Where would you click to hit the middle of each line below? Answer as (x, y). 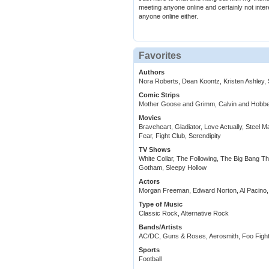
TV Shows (155, 150)
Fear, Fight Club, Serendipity (180, 136)
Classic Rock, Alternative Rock (184, 213)
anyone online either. (168, 17)
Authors (152, 72)
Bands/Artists (160, 227)
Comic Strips (159, 95)
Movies (150, 118)
